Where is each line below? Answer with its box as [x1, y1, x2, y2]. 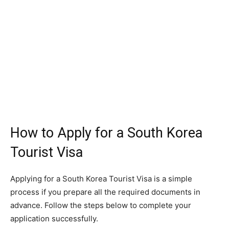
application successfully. [10, 214, 98, 224]
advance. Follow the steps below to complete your [10, 200, 191, 211]
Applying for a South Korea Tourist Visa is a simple [10, 174, 192, 184]
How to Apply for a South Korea [10, 125, 202, 142]
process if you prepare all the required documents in [10, 187, 200, 197]
